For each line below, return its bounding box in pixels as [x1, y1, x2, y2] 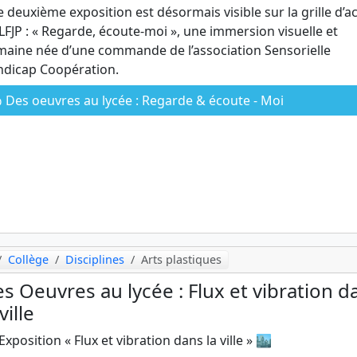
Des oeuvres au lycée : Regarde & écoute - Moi [2, 92, 284, 110]
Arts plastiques [141, 252, 222, 268]
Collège [8, 252, 49, 268]
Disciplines [65, 252, 125, 268]
